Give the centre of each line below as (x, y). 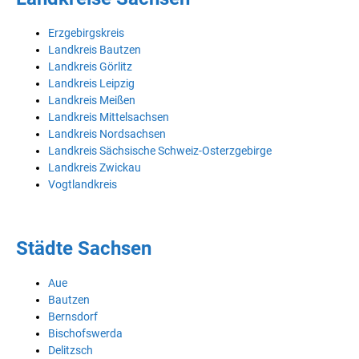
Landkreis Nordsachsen (107, 133)
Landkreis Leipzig (91, 83)
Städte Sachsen (84, 248)
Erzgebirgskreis (86, 32)
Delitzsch (71, 350)
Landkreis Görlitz (90, 66)
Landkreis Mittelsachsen (109, 117)
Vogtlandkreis (83, 184)
